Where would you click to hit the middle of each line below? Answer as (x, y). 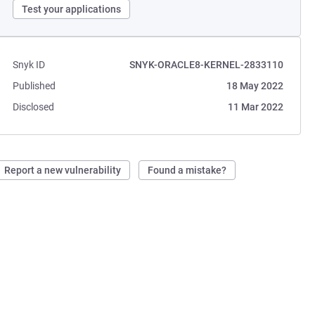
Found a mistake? (187, 170)
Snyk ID (29, 65)
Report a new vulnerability (63, 170)
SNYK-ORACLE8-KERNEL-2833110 (206, 65)
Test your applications (72, 9)
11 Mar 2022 (255, 107)
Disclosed (34, 107)
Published (34, 86)
